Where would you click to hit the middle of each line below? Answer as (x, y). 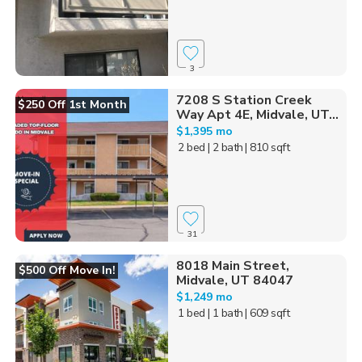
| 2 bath (225, 147)
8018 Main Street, (232, 265)
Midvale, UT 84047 (234, 280)
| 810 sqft (267, 147)
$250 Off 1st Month (72, 104)
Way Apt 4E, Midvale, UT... (257, 114)
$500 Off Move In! (67, 270)
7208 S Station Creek (244, 100)
